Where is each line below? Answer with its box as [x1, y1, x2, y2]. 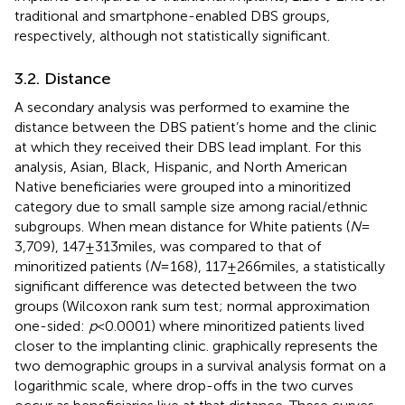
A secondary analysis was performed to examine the [14, 98, 350, 116]
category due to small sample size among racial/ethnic [14, 197, 368, 215]
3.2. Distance [14, 68, 111, 89]
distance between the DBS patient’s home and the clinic [14, 118, 377, 136]
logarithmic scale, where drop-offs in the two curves [14, 376, 353, 394]
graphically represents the [212, 336, 378, 354]
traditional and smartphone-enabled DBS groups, [14, 6, 330, 24]
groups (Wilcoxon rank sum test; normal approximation [14, 297, 370, 315]
